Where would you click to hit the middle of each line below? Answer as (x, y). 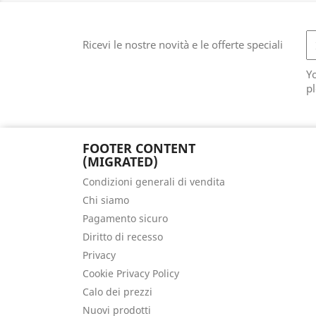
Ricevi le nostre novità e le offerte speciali (183, 44)
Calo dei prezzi (117, 292)
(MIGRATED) (120, 162)
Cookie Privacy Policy (131, 273)
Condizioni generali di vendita (154, 182)
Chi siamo (106, 200)
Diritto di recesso (123, 237)
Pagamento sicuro (125, 218)
